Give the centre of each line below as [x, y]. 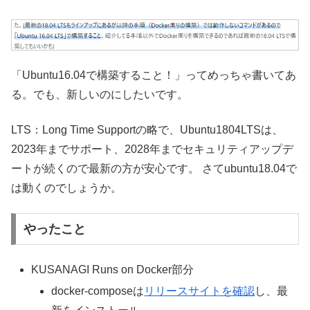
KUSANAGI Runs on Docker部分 [113, 270]
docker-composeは [98, 291]
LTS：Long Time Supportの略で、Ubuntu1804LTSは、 [147, 129]
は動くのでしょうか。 [66, 188]
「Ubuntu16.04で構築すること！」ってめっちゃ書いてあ [154, 75]
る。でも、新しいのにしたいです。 [100, 95]
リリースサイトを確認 [200, 291]
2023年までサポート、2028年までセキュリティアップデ [152, 149]
